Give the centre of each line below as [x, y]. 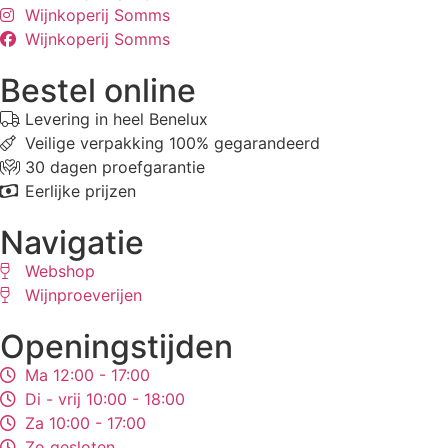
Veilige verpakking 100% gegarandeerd [172, 143]
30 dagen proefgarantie [115, 167]
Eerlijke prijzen [80, 191]
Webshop [60, 271]
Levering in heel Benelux [116, 119]
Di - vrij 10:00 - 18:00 [105, 399]
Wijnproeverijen [83, 295]
